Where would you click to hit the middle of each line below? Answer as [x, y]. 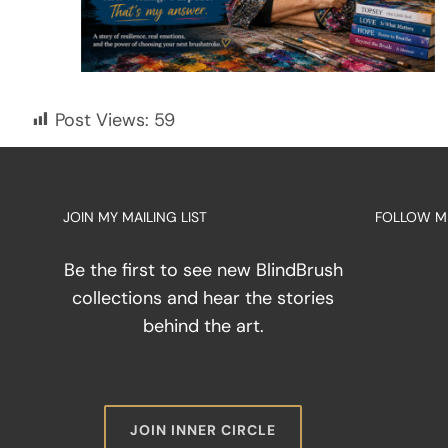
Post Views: [102, 119]
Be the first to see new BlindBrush [203, 269]
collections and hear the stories [203, 297]
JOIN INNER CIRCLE [203, 429]
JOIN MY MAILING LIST [134, 216]
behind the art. [203, 325]
